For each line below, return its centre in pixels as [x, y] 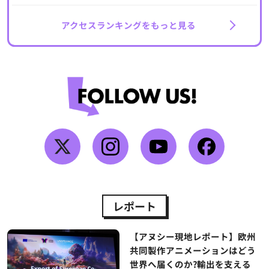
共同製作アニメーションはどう [192, 250]
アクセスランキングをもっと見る [128, 25]
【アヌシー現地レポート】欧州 [192, 236]
